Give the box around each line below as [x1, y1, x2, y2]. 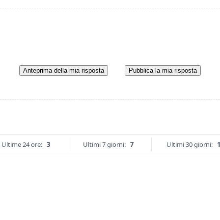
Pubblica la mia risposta [129, 67, 197, 75]
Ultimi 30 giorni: [166, 140, 213, 149]
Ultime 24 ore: [1, 140, 42, 149]
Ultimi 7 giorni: [82, 140, 126, 149]
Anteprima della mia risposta [23, 67, 104, 75]
